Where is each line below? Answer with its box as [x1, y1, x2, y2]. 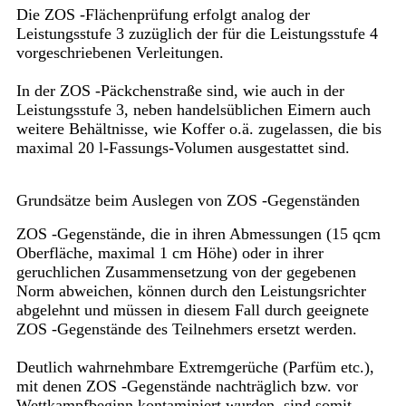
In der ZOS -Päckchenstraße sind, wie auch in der [15, 82, 344, 101]
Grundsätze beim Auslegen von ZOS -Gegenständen [15, 191, 360, 210]
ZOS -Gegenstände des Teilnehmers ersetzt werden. [15, 320, 357, 339]
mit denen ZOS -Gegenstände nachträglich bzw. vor [15, 377, 358, 396]
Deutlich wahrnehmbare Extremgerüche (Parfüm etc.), [15, 358, 374, 377]
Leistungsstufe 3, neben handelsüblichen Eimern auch [15, 101, 371, 120]
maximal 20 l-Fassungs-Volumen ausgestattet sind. [15, 139, 350, 158]
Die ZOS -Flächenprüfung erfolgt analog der [15, 5, 310, 24]
